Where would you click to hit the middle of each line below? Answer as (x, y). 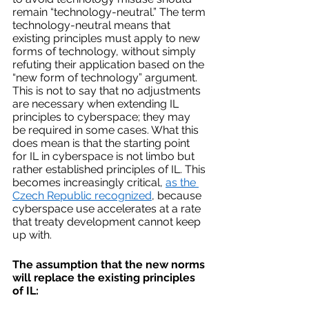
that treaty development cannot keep (108, 222)
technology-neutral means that (93, 26)
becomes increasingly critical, (89, 183)
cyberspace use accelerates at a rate (108, 209)
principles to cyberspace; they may (103, 117)
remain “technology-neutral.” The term (110, 12)
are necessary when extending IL (97, 104)
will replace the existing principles (105, 278)
